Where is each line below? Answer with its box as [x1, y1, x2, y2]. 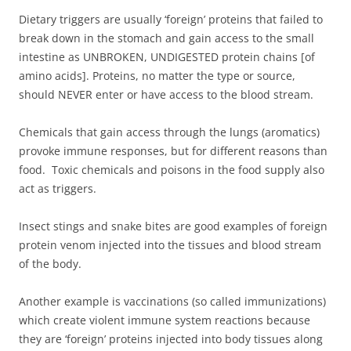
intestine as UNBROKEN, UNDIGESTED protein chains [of [19, 49, 315, 64]
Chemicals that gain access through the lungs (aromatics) [19, 124, 320, 139]
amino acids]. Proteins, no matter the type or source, [19, 67, 295, 83]
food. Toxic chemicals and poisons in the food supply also [19, 161, 324, 177]
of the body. [19, 255, 81, 271]
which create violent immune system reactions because [19, 312, 310, 327]
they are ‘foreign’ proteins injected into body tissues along [19, 331, 323, 346]
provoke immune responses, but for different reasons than [19, 143, 327, 158]
